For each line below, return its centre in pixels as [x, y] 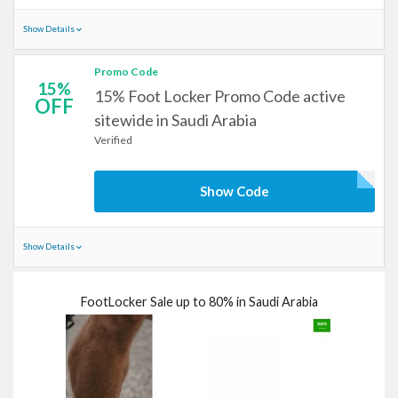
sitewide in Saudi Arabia [175, 120]
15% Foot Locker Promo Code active [220, 96]
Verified [113, 140]
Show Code [235, 191]
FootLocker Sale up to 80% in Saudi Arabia [199, 302]
